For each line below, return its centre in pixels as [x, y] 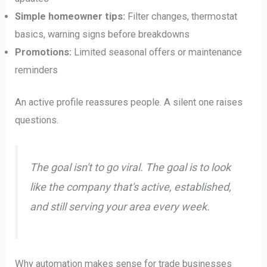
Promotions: [44, 52]
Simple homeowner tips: [70, 16]
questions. [37, 120]
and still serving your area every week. [120, 207]
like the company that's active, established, [131, 187]
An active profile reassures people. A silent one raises [129, 103]
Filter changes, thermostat [181, 16]
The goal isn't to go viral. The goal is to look [131, 167]
